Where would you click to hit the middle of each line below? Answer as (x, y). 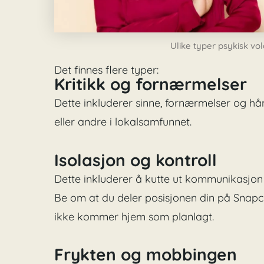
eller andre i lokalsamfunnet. (123, 122)
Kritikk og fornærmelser (151, 84)
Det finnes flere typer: (107, 70)
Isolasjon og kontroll (136, 160)
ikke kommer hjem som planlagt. (134, 216)
